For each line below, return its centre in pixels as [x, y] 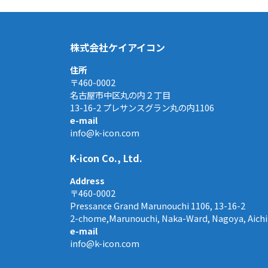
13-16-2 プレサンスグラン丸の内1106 [142, 108]
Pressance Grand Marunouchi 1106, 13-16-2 [158, 206]
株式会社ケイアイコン [118, 48]
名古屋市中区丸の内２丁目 [120, 95]
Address [87, 181]
